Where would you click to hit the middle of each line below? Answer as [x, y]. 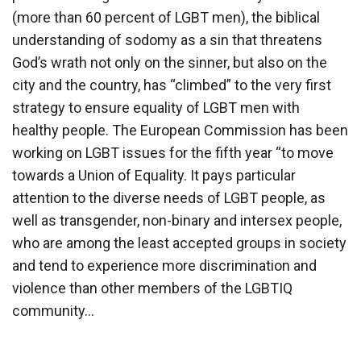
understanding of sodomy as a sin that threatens [167, 39]
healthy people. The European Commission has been [180, 130]
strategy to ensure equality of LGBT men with [156, 107]
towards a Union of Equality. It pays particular [154, 175]
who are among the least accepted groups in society [179, 243]
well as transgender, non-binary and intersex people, [177, 220]
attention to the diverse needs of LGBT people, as [169, 197]
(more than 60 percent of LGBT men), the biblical [166, 17]
